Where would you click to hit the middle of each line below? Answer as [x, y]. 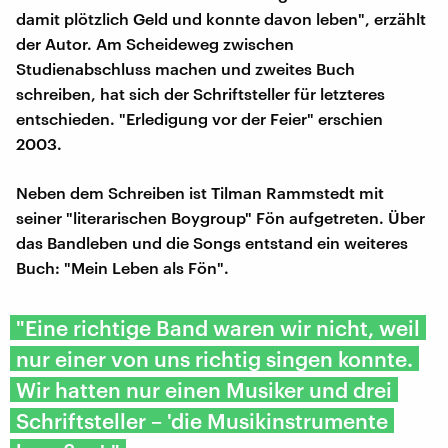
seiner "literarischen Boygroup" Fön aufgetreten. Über [220, 217]
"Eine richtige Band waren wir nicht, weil [218, 327]
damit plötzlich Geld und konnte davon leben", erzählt [221, 18]
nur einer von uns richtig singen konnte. [214, 358]
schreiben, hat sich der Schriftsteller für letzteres [200, 93]
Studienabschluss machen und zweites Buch [185, 68]
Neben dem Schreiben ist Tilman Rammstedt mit [200, 192]
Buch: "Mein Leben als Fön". [122, 267]
